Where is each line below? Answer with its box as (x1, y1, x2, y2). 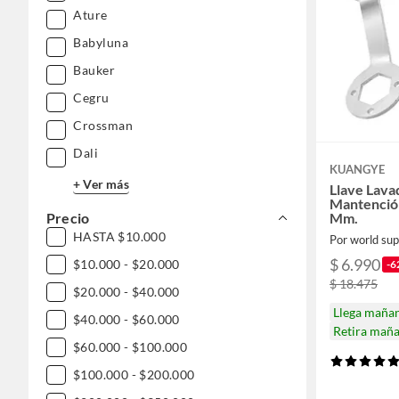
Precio (46, 209, 90, 226)
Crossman (73, 118, 133, 133)
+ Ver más (73, 175, 129, 191)
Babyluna (73, 35, 128, 50)
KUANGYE (330, 161, 385, 176)
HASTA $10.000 (73, 229, 167, 244)
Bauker (73, 62, 115, 77)
